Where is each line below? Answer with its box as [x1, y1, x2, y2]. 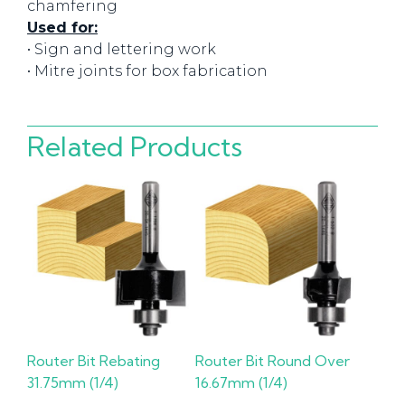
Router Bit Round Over [195, 352, 351, 371]
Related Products [27, 129, 242, 164]
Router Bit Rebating [27, 352, 160, 371]
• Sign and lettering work [27, 41, 216, 58]
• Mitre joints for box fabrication [27, 62, 268, 80]
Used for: [27, 19, 98, 36]
